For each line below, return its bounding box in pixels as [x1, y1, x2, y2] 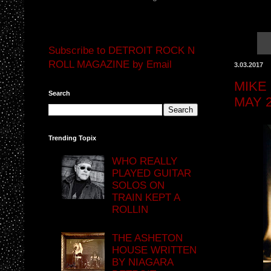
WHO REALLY [112, 155, 178, 167]
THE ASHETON [112, 232, 183, 244]
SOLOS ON [112, 179, 165, 191]
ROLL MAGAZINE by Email [48, 58, 172, 70]
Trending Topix [48, 134, 96, 142]
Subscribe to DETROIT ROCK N [48, 44, 195, 56]
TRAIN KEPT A [112, 191, 180, 203]
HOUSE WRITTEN [112, 244, 197, 256]
